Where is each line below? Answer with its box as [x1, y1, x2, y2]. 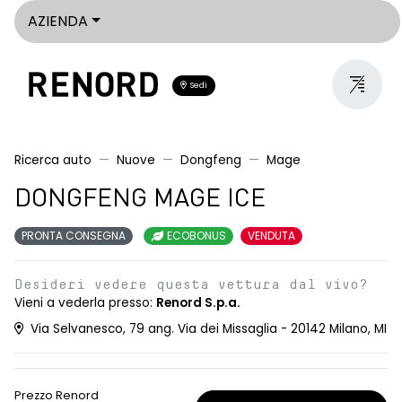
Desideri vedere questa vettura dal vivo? [14, 277, 368, 292]
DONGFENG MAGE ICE [14, 188, 266, 213]
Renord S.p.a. [156, 294, 240, 311]
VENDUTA [248, 228, 295, 243]
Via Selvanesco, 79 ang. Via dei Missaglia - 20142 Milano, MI [27, 320, 387, 337]
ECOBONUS [164, 228, 226, 243]
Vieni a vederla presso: [14, 294, 156, 311]
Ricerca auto [14, 152, 92, 169]
